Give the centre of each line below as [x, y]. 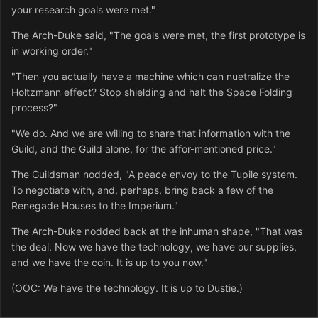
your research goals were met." [83, 10]
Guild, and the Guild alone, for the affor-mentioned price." [144, 149]
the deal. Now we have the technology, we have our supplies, [154, 247]
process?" [34, 108]
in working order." [52, 51]
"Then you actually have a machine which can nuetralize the [150, 77]
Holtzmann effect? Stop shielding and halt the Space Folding [152, 92]
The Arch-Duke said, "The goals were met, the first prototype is [158, 35]
